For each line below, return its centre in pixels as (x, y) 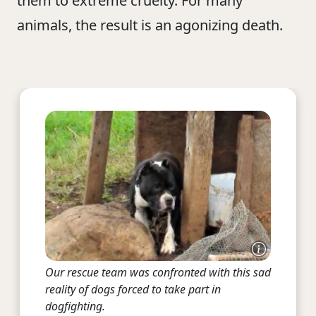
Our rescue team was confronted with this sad (158, 273)
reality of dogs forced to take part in (133, 290)
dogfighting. (75, 306)
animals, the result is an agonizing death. (150, 25)
